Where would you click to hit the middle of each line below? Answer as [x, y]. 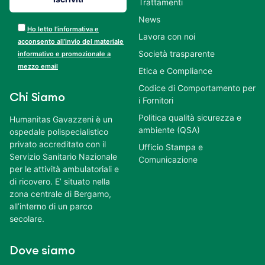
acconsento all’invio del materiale [71, 42]
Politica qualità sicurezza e [190, 118]
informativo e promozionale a [64, 54]
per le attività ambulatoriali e [64, 169]
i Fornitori [156, 101]
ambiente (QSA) [169, 130]
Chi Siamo [38, 98]
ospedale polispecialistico [59, 132]
